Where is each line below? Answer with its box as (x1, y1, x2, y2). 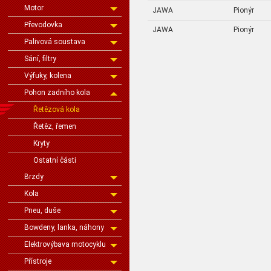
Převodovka (24, 21, 62, 29)
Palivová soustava (24, 38, 85, 46)
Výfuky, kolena (24, 71, 71, 80)
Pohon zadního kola (24, 88, 90, 97)
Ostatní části (33, 156, 76, 165)
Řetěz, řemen (33, 122, 76, 131)
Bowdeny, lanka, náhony (24, 223, 104, 232)
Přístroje (24, 257, 51, 266)
